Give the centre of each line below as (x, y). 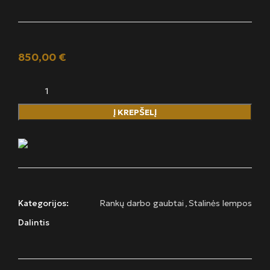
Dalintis (34, 223)
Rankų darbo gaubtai (142, 203)
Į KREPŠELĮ (135, 112)
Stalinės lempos (220, 203)
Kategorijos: (43, 203)
